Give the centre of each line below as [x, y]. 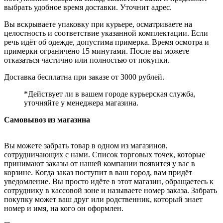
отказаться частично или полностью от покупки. [87, 60]
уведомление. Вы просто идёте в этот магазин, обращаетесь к [109, 182]
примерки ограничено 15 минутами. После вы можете [97, 51]
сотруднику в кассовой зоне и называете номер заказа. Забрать [111, 191]
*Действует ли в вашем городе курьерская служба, [110, 94]
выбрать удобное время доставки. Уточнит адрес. [88, 7]
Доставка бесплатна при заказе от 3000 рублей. [84, 77]
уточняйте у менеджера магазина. [81, 103]
